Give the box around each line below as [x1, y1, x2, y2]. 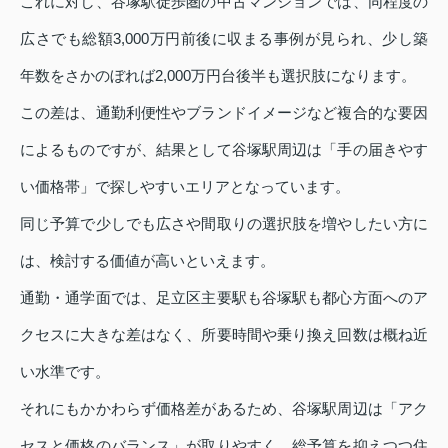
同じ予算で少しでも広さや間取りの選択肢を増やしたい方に [20, 214, 428, 232]
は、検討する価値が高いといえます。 [20, 251, 275, 269]
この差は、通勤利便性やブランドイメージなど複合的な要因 [20, 103, 428, 121]
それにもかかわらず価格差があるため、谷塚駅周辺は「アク [20, 399, 428, 417]
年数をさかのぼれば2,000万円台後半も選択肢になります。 [20, 66, 416, 84]
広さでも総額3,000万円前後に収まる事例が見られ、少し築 [20, 29, 428, 47]
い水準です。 [20, 362, 110, 380]
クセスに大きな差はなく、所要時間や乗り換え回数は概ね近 [20, 325, 428, 343]
